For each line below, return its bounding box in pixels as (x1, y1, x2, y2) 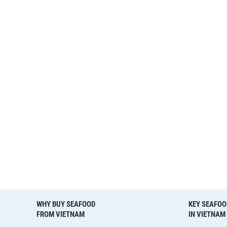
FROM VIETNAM (36, 210, 85, 219)
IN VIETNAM (188, 210, 225, 219)
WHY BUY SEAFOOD (36, 200, 95, 209)
